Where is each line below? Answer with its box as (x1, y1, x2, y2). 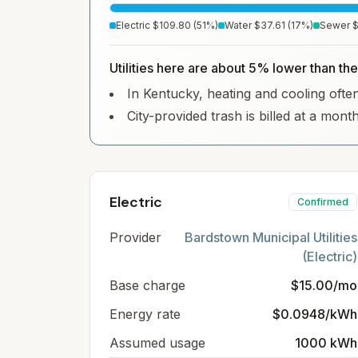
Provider (109, 229, 161, 245)
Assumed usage (109, 335, 205, 351)
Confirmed (297, 196, 348, 208)
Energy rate (109, 306, 181, 322)
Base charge (109, 277, 185, 293)
